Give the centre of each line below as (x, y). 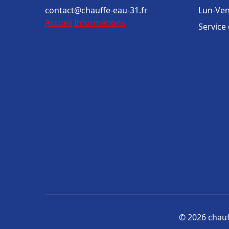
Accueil (59, 22)
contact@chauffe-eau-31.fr (96, 10)
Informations (100, 22)
